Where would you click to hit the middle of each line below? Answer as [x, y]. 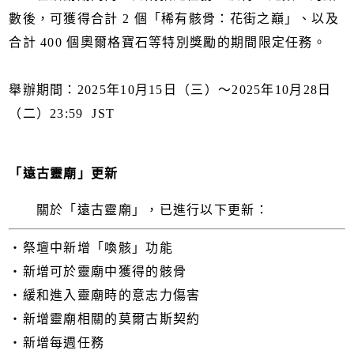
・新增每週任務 [57, 343]
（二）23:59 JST [62, 114]
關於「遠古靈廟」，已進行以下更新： [139, 210]
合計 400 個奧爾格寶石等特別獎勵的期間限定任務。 [168, 43]
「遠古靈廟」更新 [64, 174]
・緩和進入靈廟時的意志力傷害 [105, 296]
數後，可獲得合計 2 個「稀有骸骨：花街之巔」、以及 [174, 19]
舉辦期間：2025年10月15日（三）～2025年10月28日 [170, 90]
